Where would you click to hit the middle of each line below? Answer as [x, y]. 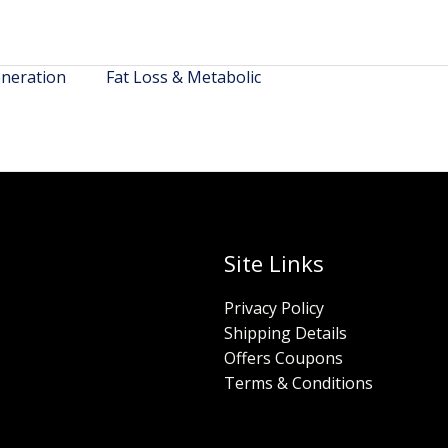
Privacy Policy [274, 307]
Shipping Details [285, 332]
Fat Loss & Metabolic [183, 77]
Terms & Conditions [298, 382]
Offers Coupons [283, 357]
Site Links [274, 263]
